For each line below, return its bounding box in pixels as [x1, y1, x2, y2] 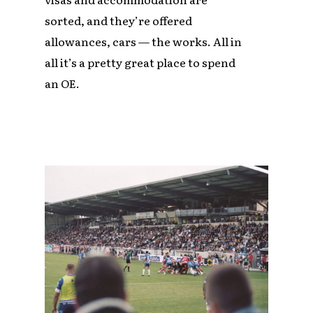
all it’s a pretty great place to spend [45, 54, 236, 71]
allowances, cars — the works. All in [45, 33, 242, 50]
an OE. [45, 75, 80, 92]
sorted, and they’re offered [45, 12, 193, 29]
